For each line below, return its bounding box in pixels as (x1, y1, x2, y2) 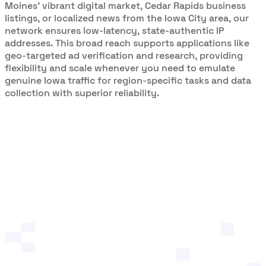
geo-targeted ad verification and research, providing (5, 49, 243, 62)
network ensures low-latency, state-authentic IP (5, 24, 224, 37)
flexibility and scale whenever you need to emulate (5, 61, 235, 74)
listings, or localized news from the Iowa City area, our (5, 11, 249, 24)
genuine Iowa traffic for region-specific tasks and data (5, 74, 251, 87)
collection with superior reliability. (5, 86, 159, 99)
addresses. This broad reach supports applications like (5, 36, 249, 49)
